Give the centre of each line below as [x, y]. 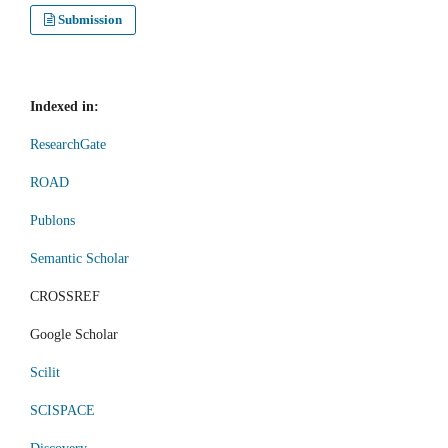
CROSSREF [65, 297]
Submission [90, 20]
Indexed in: [64, 107]
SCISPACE [62, 411]
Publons [52, 221]
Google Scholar [74, 335]
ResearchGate [68, 145]
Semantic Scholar [79, 259]
